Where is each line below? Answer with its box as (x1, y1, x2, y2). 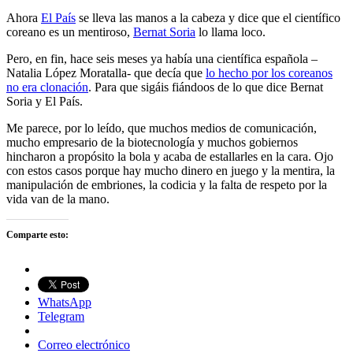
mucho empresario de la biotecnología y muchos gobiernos (6, 135, 298, 149)
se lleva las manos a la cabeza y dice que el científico (76, 10, 340, 24)
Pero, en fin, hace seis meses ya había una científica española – (6, 51, 318, 65)
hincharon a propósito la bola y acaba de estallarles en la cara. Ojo (6, 149, 333, 163)
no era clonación (6, 80, 88, 94)
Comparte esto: (6, 229, 69, 240)
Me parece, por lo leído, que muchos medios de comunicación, (6, 121, 317, 135)
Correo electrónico (38, 337, 130, 351)
